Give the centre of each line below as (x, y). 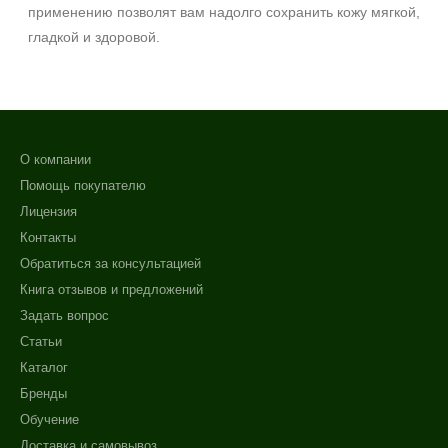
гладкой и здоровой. (94, 37)
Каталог (44, 367)
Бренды (43, 393)
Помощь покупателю (83, 185)
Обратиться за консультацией (110, 263)
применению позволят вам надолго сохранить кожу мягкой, (224, 12)
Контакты (48, 237)
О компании (55, 159)
